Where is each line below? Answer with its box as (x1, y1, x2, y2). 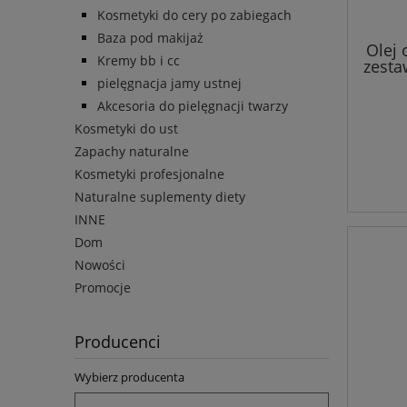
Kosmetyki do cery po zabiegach (97, 6, 292, 25)
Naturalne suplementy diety (74, 188, 245, 206)
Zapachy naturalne (74, 143, 189, 161)
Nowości (74, 256, 125, 274)
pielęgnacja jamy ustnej (97, 74, 242, 93)
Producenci (74, 331, 161, 353)
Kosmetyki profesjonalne (74, 165, 224, 184)
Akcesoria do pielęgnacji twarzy (97, 97, 288, 115)
